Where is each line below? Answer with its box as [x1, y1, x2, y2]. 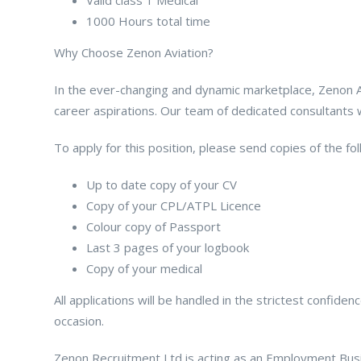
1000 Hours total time [86, 12, 210, 29]
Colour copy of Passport [86, 218, 221, 234]
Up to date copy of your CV [86, 176, 237, 193]
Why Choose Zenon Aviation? [54, 44, 214, 60]
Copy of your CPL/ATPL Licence [86, 197, 261, 214]
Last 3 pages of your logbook [86, 239, 249, 255]
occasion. [54, 312, 104, 329]
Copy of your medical [86, 259, 202, 276]
